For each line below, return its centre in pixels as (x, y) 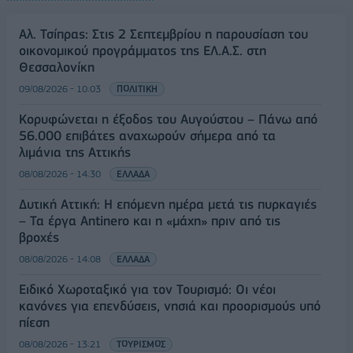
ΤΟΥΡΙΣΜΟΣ (141, 344)
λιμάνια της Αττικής (75, 152)
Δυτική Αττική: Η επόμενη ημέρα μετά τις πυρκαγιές (168, 204)
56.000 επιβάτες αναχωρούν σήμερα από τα (147, 135)
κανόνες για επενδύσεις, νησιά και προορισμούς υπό (170, 305)
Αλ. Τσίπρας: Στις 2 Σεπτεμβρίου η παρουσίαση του (163, 33)
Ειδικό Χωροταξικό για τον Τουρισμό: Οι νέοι (147, 289)
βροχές (39, 237)
